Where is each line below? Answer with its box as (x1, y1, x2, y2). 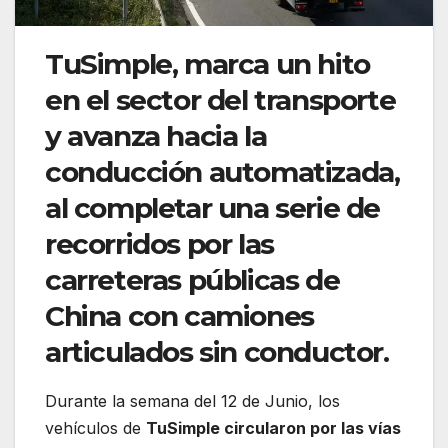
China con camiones (45, 298, 314, 333)
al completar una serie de (45, 190, 381, 225)
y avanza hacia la (45, 118, 267, 153)
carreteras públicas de (45, 262, 340, 297)
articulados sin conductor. (45, 334, 389, 369)
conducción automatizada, (45, 154, 400, 189)
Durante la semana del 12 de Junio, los (45, 390, 340, 411)
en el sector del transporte (45, 82, 396, 117)
